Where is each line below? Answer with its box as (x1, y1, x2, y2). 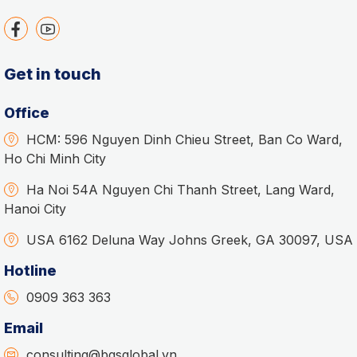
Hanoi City (4, 201, 66, 218)
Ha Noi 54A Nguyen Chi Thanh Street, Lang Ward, (26, 182, 335, 198)
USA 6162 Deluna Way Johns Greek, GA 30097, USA (26, 232, 353, 249)
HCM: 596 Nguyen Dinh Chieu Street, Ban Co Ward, (26, 131, 343, 148)
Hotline (4, 262, 57, 280)
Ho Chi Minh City (4, 151, 106, 167)
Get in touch (4, 65, 101, 84)
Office (4, 104, 49, 122)
